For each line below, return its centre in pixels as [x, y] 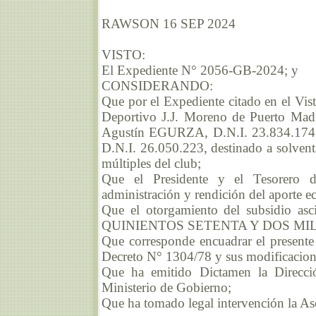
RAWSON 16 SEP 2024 [169, 24]
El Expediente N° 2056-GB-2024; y [200, 71]
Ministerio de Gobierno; [166, 288]
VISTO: [123, 55]
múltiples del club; [151, 164]
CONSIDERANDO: [157, 86]
